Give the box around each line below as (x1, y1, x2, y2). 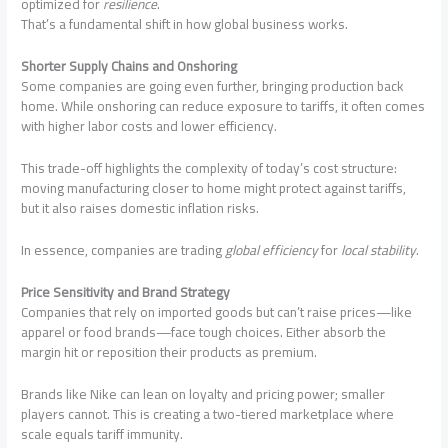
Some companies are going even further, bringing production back (21, 73, 405, 100)
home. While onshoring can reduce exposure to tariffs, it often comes (21, 93, 426, 120)
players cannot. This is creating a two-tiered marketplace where (21, 400, 395, 427)
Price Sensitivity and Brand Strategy (21, 278, 231, 305)
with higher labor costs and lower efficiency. (21, 113, 278, 140)
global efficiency (225, 237, 319, 264)
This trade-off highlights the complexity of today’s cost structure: (21, 155, 398, 182)
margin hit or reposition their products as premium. (21, 338, 318, 365)
